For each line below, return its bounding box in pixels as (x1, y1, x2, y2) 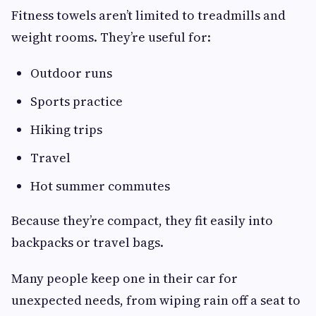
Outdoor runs (30, 64, 112, 83)
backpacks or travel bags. (11, 233, 164, 252)
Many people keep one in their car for (11, 269, 238, 288)
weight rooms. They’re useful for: (11, 28, 211, 47)
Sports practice (30, 92, 123, 111)
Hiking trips (30, 121, 102, 139)
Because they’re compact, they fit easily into (11, 212, 273, 230)
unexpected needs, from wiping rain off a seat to (11, 291, 300, 310)
